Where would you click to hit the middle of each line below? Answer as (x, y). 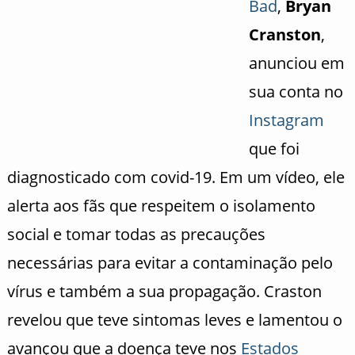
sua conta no (296, 91)
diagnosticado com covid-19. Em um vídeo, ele (176, 177)
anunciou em (296, 63)
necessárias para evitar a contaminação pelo (170, 262)
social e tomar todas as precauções (136, 234)
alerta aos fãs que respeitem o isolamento (161, 205)
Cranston (284, 34)
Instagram (286, 120)
